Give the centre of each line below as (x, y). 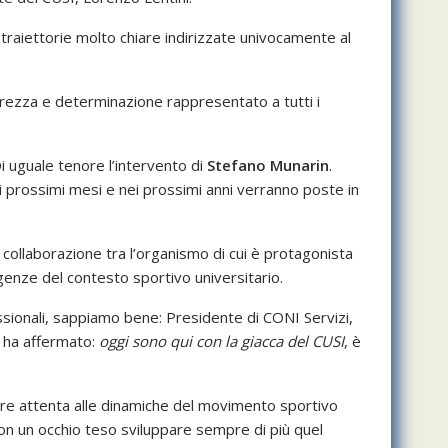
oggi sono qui (145, 341)
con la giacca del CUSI (270, 341)
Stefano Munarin (266, 165)
